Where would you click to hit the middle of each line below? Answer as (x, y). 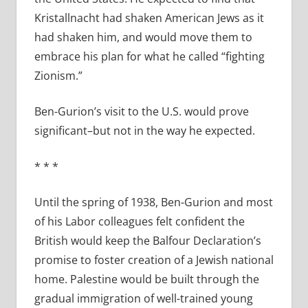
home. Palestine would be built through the (146, 279)
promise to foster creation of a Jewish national (154, 260)
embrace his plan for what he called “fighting (149, 57)
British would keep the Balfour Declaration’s (147, 241)
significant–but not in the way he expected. (144, 131)
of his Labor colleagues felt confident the (139, 222)
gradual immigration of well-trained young (143, 299)
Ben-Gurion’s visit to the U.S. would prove (141, 112)
